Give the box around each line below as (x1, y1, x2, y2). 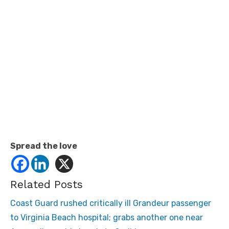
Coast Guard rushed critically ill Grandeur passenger (10, 198, 211, 209)
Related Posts (10, 178, 83, 191)
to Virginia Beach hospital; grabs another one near (10, 213, 203, 223)
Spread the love (10, 141, 77, 151)
